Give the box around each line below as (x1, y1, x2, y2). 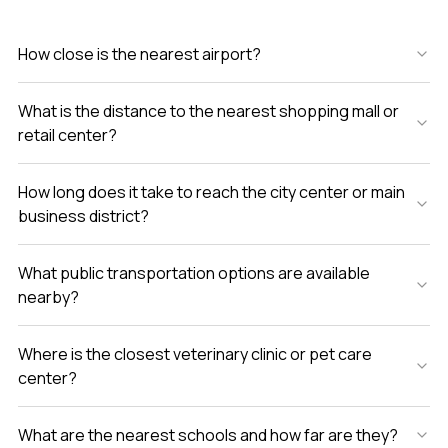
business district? (17, 204, 149, 227)
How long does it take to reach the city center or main (17, 180, 405, 203)
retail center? (17, 123, 117, 146)
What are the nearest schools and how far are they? (17, 423, 398, 446)
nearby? (17, 285, 79, 308)
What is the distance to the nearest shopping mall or (17, 99, 399, 122)
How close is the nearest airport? (17, 42, 261, 65)
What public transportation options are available (17, 261, 370, 284)
